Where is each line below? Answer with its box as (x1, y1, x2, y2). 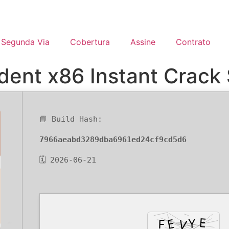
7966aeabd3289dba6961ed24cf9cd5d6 (39, 135, 187, 145)
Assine (130, 37, 155, 48)
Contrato (175, 37, 211, 48)
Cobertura (70, 37, 110, 48)
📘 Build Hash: (39, 114, 102, 124)
